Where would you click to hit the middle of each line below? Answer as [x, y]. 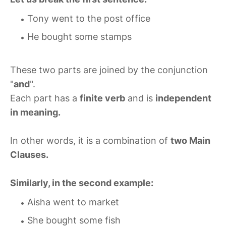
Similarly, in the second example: [82, 183]
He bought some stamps [79, 37]
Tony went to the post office [89, 19]
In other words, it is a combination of [90, 141]
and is [140, 98]
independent [183, 98]
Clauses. [29, 155]
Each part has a [45, 98]
